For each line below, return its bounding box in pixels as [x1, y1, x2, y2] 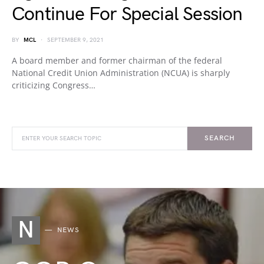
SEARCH [204, 134, 235, 143]
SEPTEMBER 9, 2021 [47, 37, 104, 44]
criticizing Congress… [12, 80, 95, 91]
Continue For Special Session [12, 3, 243, 26]
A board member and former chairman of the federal [12, 55, 222, 66]
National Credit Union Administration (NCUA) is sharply [12, 67, 230, 78]
